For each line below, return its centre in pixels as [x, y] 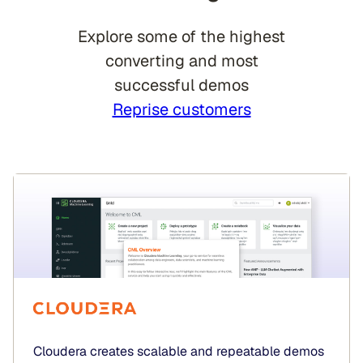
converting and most [181, 60]
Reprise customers [181, 109]
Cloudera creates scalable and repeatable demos [179, 351]
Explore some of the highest [181, 36]
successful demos [181, 85]
